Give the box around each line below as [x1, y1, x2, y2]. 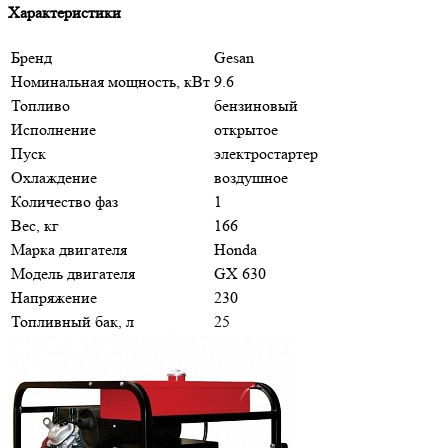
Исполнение [11, 119, 96, 139]
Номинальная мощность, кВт [11, 71, 210, 91]
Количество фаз [11, 191, 118, 211]
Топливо [11, 95, 70, 115]
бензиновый [214, 95, 298, 115]
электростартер [214, 143, 318, 163]
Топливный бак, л [11, 311, 134, 331]
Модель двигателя [11, 263, 135, 283]
